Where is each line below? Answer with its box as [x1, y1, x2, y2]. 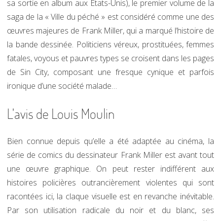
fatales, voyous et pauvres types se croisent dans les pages [7, 53, 214, 64]
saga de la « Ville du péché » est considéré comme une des [7, 11, 214, 22]
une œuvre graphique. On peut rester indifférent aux [7, 163, 214, 174]
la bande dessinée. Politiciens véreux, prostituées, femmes [7, 39, 214, 50]
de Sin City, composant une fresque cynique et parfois [7, 67, 214, 77]
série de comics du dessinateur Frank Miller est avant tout [7, 149, 214, 160]
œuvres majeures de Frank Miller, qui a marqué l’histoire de [7, 25, 214, 36]
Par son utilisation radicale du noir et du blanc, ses [7, 205, 214, 216]
